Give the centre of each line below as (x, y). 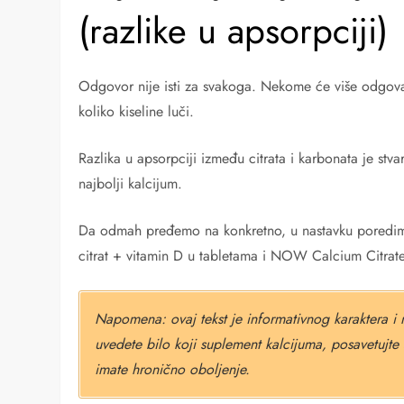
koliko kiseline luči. (137, 112)
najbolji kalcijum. (131, 184)
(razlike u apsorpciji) (234, 31)
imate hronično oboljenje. (173, 370)
